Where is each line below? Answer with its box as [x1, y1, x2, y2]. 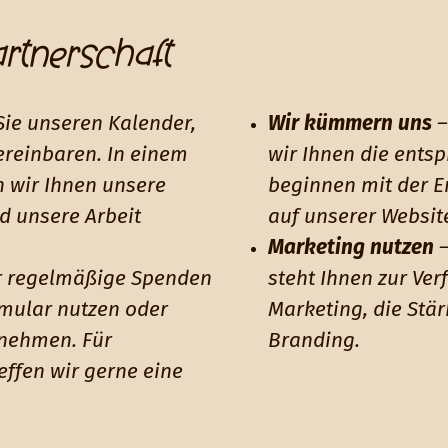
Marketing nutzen [268, 237, 434, 258]
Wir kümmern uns [268, 113, 432, 134]
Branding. [268, 330, 360, 351]
